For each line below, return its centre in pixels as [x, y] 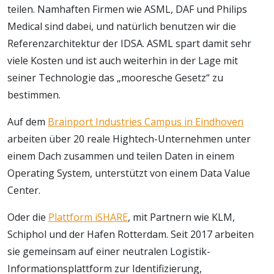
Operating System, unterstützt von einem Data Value [129, 173]
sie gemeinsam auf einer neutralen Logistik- [109, 252]
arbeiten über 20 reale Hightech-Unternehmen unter [129, 139]
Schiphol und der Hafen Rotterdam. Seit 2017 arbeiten [131, 235]
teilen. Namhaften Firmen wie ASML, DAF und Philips [127, 9]
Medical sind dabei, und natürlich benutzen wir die [122, 27]
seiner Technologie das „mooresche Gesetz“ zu [115, 78]
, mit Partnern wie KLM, [181, 217]
